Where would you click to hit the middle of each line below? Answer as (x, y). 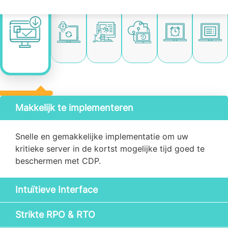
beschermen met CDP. (58, 161)
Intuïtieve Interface (56, 190)
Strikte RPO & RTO (55, 215)
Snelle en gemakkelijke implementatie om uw (102, 136)
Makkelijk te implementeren (74, 108)
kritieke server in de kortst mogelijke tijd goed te (110, 149)
